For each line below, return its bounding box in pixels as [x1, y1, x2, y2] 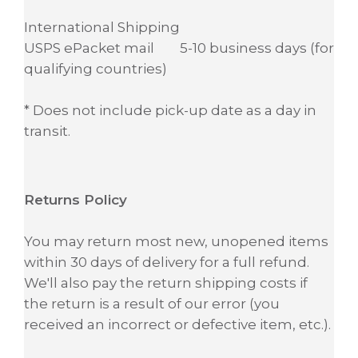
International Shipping [24, 18, 199, 35]
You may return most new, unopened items [24, 233, 328, 249]
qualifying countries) [24, 60, 167, 77]
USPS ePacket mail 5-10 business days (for [24, 39, 334, 56]
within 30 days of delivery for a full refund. [24, 253, 309, 270]
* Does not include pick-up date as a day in [24, 101, 316, 118]
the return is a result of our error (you [24, 295, 280, 312]
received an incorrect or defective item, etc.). [24, 316, 331, 332]
